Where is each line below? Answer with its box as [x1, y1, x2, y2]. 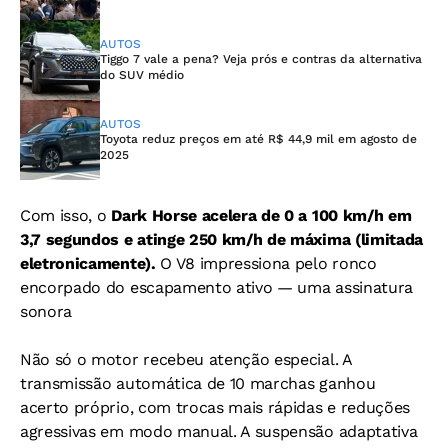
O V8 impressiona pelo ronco [160, 254, 377, 274]
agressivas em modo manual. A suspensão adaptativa [20, 422, 418, 442]
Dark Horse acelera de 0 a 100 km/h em [111, 206, 412, 226]
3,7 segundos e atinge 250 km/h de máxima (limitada [20, 230, 423, 250]
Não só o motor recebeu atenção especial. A [20, 350, 352, 370]
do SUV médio [100, 68, 184, 83]
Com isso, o [20, 206, 112, 226]
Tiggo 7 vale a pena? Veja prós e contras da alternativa [100, 52, 422, 67]
